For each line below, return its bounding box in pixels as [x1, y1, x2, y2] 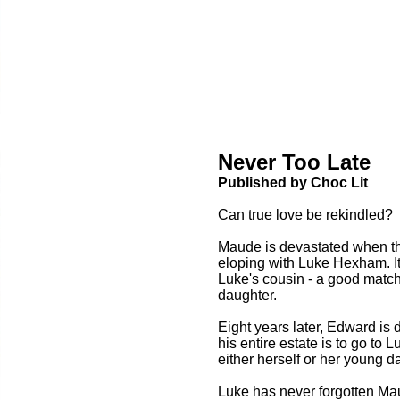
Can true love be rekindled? [218, 207, 393, 223]
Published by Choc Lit [218, 175, 368, 191]
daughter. [218, 287, 277, 304]
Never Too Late [218, 150, 371, 175]
